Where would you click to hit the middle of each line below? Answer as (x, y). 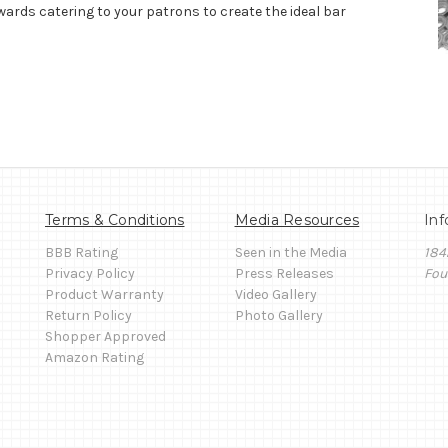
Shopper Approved (105, 336)
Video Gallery (275, 294)
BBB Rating (81, 252)
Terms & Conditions (115, 219)
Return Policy (88, 315)
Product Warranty (104, 294)
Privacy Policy (90, 273)
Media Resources (297, 219)
